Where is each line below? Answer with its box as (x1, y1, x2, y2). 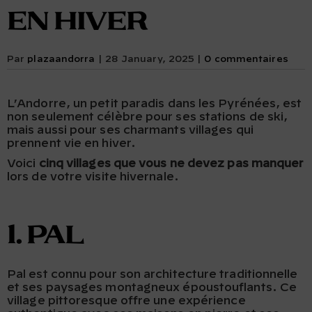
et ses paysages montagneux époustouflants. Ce (7, 282, 297, 293)
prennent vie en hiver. (7, 138, 136, 149)
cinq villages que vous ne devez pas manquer (38, 158, 304, 169)
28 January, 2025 (104, 55, 195, 64)
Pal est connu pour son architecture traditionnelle (7, 269, 298, 280)
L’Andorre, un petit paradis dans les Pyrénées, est (7, 98, 302, 109)
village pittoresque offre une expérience (7, 295, 246, 306)
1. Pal (7, 222, 84, 250)
